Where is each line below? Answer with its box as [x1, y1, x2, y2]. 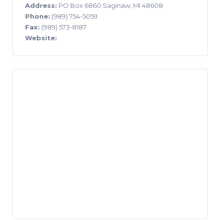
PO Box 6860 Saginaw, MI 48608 [57, 1, 163, 9]
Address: [25, 1, 57, 9]
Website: [25, 33, 57, 42]
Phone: [25, 12, 50, 20]
